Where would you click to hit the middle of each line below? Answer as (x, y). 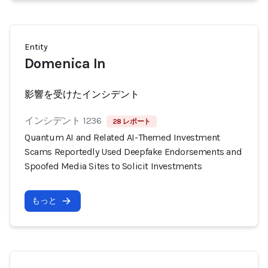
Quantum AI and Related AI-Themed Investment (122, 137)
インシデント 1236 (63, 121)
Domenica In (65, 63)
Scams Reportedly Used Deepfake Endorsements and (133, 152)
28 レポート (131, 121)
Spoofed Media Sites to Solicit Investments (113, 166)
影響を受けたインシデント (82, 94)
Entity (36, 47)
